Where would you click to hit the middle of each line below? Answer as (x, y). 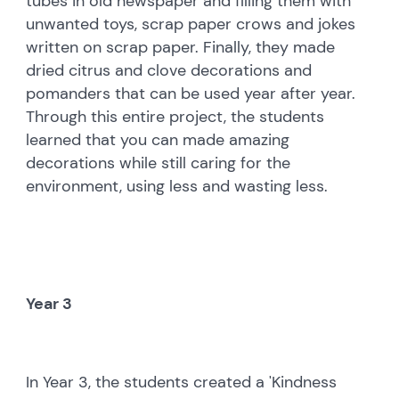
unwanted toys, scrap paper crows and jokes (191, 24)
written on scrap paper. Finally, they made (181, 47)
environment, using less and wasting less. (177, 186)
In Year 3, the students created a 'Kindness (182, 382)
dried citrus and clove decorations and (169, 70)
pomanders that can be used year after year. (191, 93)
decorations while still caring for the (159, 163)
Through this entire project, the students (175, 116)
